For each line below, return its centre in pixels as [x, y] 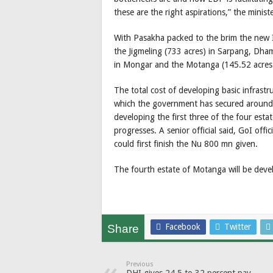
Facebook [183, 227]
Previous [140, 264]
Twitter [238, 227]
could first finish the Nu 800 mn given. [186, 144]
